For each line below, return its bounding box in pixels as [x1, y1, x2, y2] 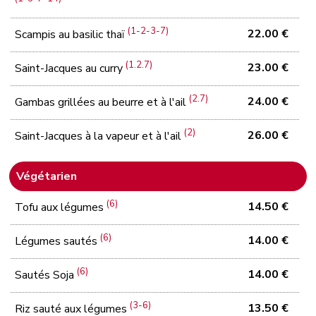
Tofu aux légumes [15, 200, 107, 216]
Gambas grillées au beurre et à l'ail [15, 95, 190, 111]
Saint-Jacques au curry [15, 61, 126, 77]
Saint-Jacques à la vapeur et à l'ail [15, 128, 185, 145]
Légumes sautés [15, 233, 101, 250]
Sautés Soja [15, 267, 78, 284]
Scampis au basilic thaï [15, 27, 128, 43]
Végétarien [16, 168, 78, 184]
